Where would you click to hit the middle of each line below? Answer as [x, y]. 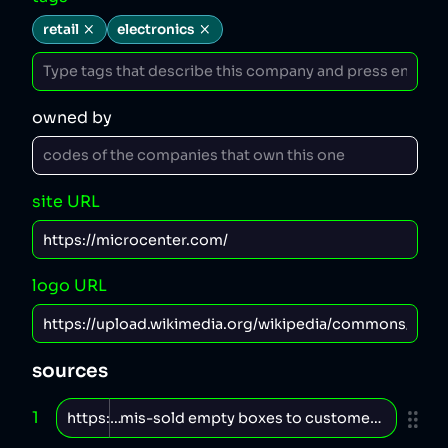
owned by [72, 117]
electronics [156, 29]
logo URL [69, 286]
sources [70, 371]
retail [60, 29]
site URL [66, 201]
